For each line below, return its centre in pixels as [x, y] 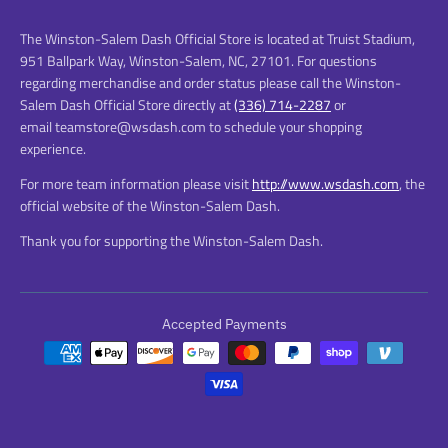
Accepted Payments [224, 324]
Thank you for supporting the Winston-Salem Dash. [171, 240]
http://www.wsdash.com [325, 183]
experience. [53, 148]
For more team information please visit [136, 183]
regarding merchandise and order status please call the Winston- [210, 82]
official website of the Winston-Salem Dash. [150, 205]
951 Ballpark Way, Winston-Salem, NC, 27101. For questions [198, 60]
